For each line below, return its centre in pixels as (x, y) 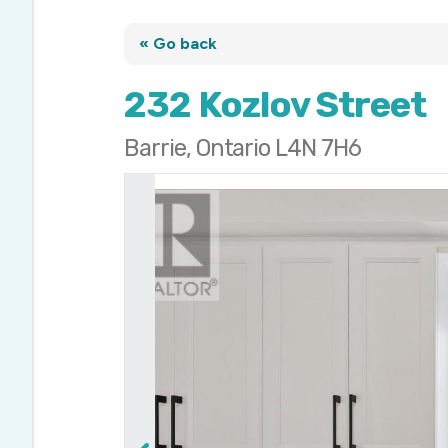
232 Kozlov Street (275, 105)
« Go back (178, 44)
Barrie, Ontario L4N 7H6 (242, 148)
